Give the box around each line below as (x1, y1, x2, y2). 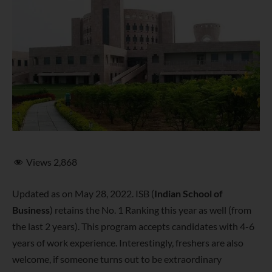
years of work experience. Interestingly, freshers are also (12, 237, 243, 248)
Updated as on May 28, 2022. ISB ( (12, 188, 154, 199)
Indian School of (154, 188, 223, 199)
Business (12, 204, 50, 216)
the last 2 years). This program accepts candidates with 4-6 (12, 220, 254, 232)
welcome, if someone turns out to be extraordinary (12, 253, 222, 265)
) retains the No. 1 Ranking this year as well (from (50, 204, 251, 216)
